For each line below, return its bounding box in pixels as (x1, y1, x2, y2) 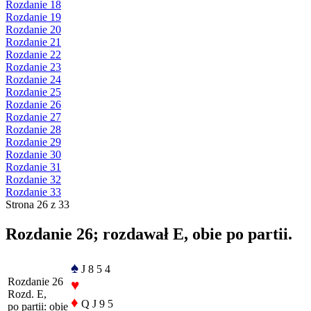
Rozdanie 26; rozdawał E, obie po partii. (6, 224, 292, 243)
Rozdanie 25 (6, 85, 61, 98)
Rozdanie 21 (6, 35, 61, 48)
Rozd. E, (8, 287, 47, 300)
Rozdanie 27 (6, 110, 61, 123)
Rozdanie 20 (6, 23, 61, 35)
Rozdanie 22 (6, 48, 61, 60)
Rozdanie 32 (6, 173, 61, 185)
